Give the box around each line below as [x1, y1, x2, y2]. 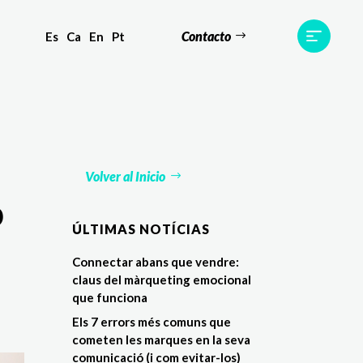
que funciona [72, 290, 148, 305]
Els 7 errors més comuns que [72, 314, 232, 329]
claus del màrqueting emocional [72, 272, 252, 288]
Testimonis [43, 53, 106, 69]
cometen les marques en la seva [72, 331, 251, 347]
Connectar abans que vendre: [72, 254, 240, 270]
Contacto [181, 28, 231, 45]
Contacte [199, 53, 254, 69]
